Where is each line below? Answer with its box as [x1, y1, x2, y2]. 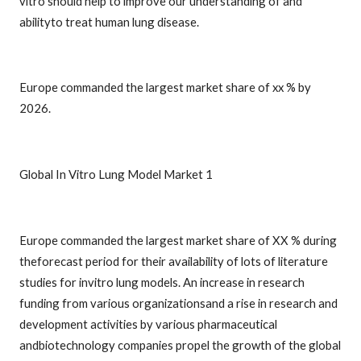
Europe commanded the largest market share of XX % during [19, 232, 337, 247]
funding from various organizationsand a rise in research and [19, 295, 338, 310]
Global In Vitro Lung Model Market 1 [19, 167, 213, 181]
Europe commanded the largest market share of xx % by [19, 80, 311, 95]
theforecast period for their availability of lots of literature [19, 253, 328, 268]
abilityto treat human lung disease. [19, 14, 199, 29]
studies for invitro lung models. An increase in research [19, 274, 305, 289]
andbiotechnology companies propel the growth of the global [19, 337, 341, 352]
